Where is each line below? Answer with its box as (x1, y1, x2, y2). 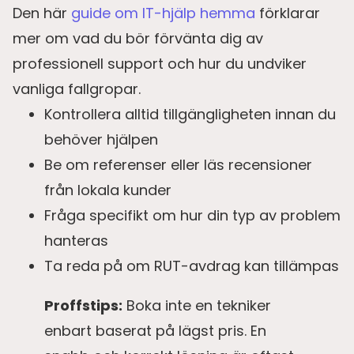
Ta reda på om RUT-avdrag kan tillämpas (44, 256, 339, 277)
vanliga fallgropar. (13, 79, 141, 100)
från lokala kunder (44, 180, 171, 201)
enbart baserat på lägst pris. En (44, 321, 266, 341)
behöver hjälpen (44, 130, 158, 150)
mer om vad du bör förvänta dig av (13, 28, 263, 49)
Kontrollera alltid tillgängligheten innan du (44, 104, 336, 125)
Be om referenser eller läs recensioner (44, 155, 312, 175)
